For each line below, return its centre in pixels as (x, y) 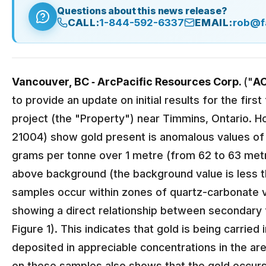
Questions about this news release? (142, 11)
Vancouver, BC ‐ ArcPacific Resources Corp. (128, 82)
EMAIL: (214, 23)
